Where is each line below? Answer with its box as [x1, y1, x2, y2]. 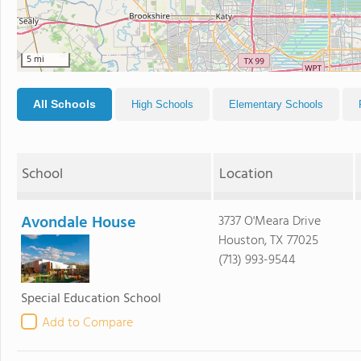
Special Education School [21, 288, 161, 309]
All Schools [33, 98, 96, 110]
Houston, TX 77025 [218, 230, 318, 251]
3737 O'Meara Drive [218, 211, 321, 232]
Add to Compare [42, 313, 133, 334]
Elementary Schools [229, 98, 323, 110]
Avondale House [21, 210, 136, 236]
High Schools [131, 98, 193, 110]
